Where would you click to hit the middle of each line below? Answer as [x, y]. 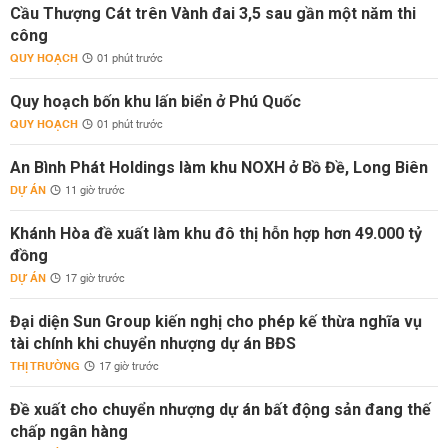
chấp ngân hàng [69, 431]
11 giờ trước [95, 191]
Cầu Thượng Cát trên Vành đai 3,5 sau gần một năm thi [213, 13]
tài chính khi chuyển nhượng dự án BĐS [153, 343]
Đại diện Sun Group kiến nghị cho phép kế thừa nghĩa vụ [216, 321]
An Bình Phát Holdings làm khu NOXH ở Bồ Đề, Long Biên [219, 167]
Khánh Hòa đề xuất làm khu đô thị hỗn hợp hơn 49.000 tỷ [216, 233]
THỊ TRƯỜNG [45, 366]
